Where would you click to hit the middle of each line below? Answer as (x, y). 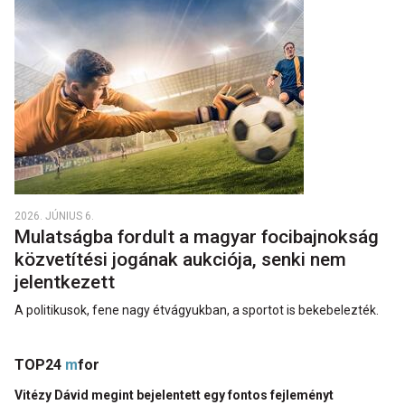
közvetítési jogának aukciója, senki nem (180, 259)
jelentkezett (67, 282)
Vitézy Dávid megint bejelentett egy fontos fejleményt (175, 395)
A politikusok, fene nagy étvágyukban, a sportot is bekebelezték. (197, 310)
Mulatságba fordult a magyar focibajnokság (197, 236)
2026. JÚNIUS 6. (54, 216)
